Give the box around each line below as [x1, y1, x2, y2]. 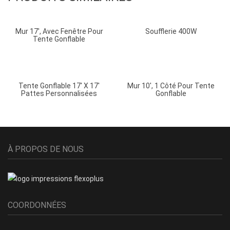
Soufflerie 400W [145, 27, 197, 36]
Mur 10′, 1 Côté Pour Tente [127, 82, 215, 90]
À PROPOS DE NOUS [8, 144, 84, 154]
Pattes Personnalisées [21, 89, 98, 98]
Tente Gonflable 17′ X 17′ [18, 82, 100, 90]
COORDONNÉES [8, 200, 66, 210]
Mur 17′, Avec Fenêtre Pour [15, 27, 103, 36]
